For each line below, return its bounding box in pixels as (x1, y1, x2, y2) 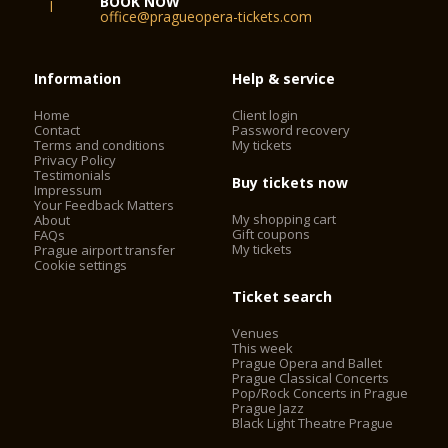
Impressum (34, 181, 103, 199)
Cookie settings (34, 256, 128, 274)
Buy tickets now (232, 173, 349, 192)
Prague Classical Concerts (232, 369, 390, 387)
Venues (232, 324, 280, 342)
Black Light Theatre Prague (232, 414, 394, 432)
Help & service (232, 69, 336, 88)
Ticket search (232, 287, 333, 306)
